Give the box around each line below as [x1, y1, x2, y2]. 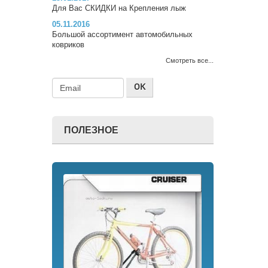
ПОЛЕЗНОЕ [64, 123, 118, 136]
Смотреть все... [166, 56, 214, 64]
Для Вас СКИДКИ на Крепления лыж [52, 3, 186, 13]
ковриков [52, 39, 84, 49]
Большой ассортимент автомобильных [52, 29, 193, 39]
